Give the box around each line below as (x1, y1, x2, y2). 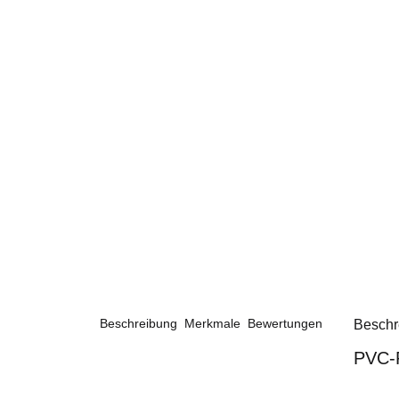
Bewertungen (248, 316, 326, 331)
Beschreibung (100, 316, 181, 331)
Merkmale (184, 316, 244, 331)
